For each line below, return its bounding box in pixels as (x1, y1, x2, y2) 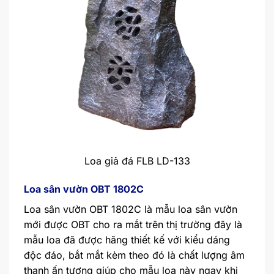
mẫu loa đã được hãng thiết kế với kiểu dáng (24, 233, 230, 246)
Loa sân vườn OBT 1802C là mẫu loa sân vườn (24, 202, 237, 215)
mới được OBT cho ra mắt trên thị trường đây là (24, 218, 242, 231)
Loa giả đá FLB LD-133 (84, 154, 190, 167)
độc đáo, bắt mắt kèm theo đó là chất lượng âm (24, 248, 245, 261)
